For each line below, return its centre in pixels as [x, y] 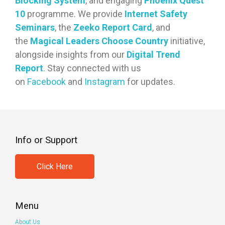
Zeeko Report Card [113, 28]
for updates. [150, 82]
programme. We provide [75, 14]
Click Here [55, 167]
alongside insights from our [71, 55]
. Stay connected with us [92, 68]
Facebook [46, 82]
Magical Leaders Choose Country [99, 41]
